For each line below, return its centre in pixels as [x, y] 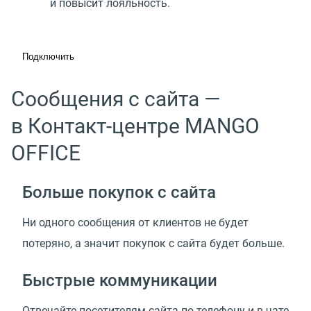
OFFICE [46, 153]
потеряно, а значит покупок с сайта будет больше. [153, 244]
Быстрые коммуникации [120, 280]
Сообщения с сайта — [116, 99]
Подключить [48, 56]
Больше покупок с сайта [119, 193]
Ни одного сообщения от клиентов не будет [135, 223]
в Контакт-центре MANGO [135, 126]
